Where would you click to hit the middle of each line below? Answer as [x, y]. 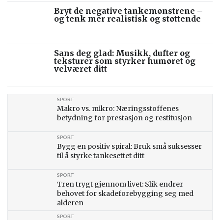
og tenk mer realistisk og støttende [127, 18]
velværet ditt [81, 69]
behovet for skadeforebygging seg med [125, 193]
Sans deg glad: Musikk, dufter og [122, 53]
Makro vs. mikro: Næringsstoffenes [118, 108]
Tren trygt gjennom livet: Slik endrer [120, 184]
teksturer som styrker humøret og [125, 61]
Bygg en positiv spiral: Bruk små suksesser [129, 146]
